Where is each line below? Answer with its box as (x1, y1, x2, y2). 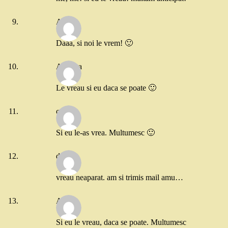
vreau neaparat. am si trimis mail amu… (56, 173, 183, 182)
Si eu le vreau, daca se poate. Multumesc (56, 217, 186, 226)
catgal (56, 107, 75, 116)
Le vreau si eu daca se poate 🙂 (56, 83, 156, 92)
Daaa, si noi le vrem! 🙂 (56, 38, 133, 47)
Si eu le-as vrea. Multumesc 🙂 (56, 128, 155, 137)
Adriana (56, 62, 82, 71)
